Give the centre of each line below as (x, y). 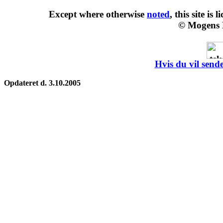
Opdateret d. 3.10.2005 (42, 83)
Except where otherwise (98, 14)
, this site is (193, 14)
